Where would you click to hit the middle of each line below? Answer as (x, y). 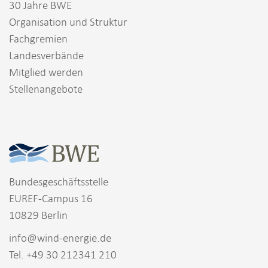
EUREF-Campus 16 (51, 198)
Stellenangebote (46, 89)
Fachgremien (38, 38)
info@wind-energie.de (60, 237)
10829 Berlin (38, 215)
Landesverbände (46, 55)
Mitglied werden (46, 72)
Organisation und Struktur (68, 22)
